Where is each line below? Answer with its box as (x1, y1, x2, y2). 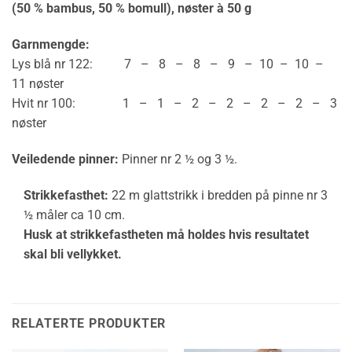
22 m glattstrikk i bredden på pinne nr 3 (108, 187, 328, 203)
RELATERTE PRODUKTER (12, 316, 167, 332)
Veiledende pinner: (12, 151, 119, 167)
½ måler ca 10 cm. (24, 207, 125, 222)
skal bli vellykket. (24, 246, 122, 262)
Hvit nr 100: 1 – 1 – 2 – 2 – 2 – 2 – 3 (12, 95, 337, 111)
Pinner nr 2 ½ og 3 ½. (119, 151, 237, 167)
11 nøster (12, 75, 64, 91)
